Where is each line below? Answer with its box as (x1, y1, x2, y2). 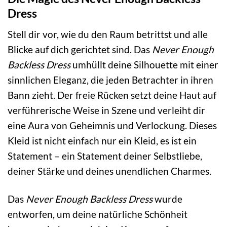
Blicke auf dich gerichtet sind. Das (8, 43, 152, 55)
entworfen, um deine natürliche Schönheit (8, 208, 187, 220)
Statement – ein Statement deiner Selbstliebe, (8, 149, 202, 162)
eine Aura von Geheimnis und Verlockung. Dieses (8, 119, 217, 131)
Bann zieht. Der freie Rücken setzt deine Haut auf (8, 89, 216, 101)
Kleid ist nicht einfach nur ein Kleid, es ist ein (8, 134, 197, 146)
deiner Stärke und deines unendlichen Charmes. (8, 165, 211, 177)
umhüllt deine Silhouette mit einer (70, 58, 218, 70)
